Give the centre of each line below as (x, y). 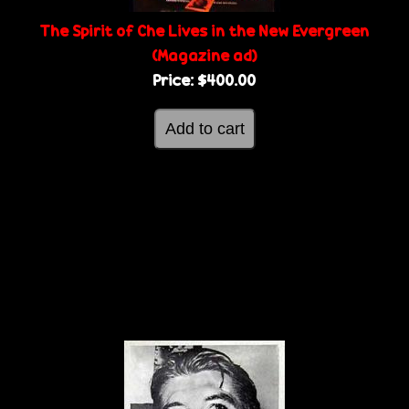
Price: (175, 79)
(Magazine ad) (204, 55)
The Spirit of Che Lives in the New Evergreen (204, 30)
